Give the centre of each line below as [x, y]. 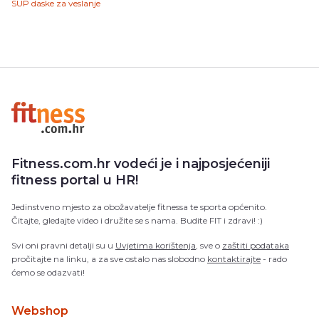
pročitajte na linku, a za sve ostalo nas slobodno [109, 259]
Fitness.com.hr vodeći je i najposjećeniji [141, 164]
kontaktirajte [234, 259]
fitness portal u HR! [75, 181]
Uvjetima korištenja [156, 246]
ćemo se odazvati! [48, 273]
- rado [274, 259]
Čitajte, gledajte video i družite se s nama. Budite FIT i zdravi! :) [137, 221]
